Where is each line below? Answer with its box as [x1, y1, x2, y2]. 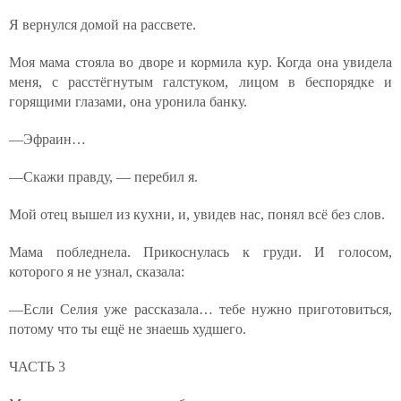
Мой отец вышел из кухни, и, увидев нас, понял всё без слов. [9, 207, 385, 222]
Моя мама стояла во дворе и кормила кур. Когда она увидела [9, 55, 392, 70]
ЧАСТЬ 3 [9, 359, 65, 374]
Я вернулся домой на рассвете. [9, 17, 196, 32]
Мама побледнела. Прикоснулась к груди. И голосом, [9, 244, 392, 260]
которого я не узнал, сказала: [9, 264, 184, 279]
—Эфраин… [9, 132, 86, 147]
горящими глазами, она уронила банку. [9, 94, 247, 109]
